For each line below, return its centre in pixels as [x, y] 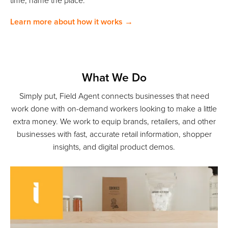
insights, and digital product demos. [114, 147]
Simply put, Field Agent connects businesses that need [114, 96]
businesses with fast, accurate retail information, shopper [114, 135]
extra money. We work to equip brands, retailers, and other [114, 122]
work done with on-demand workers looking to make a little [114, 109]
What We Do [114, 78]
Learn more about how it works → [72, 22]
